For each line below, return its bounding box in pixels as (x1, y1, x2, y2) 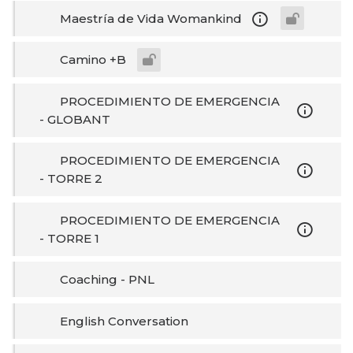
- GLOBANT (39, 111, 110, 127)
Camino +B (59, 52, 126, 68)
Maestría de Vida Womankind (59, 10, 242, 26)
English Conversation (59, 313, 188, 329)
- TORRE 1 (39, 230, 99, 246)
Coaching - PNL (59, 272, 154, 288)
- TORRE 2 (39, 171, 102, 187)
